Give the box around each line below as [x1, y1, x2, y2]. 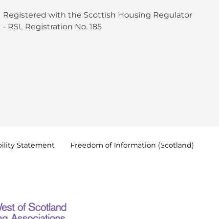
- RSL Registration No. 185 [2, 22, 102, 31]
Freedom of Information [70, 140, 158, 150]
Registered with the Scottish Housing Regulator [2, 10, 192, 20]
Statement [16, 140, 55, 150]
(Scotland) [157, 140, 194, 150]
